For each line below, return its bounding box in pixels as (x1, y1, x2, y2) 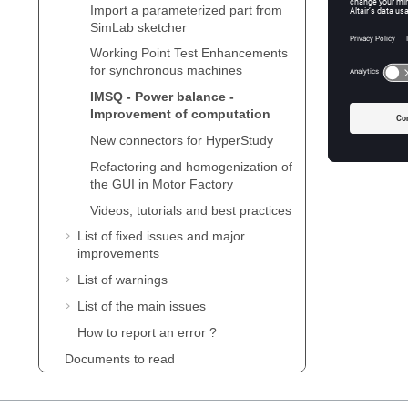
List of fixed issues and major (77, 229, 245, 244)
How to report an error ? (77, 324, 217, 340)
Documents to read (65, 351, 175, 366)
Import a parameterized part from (90, 2, 282, 17)
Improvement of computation (90, 107, 270, 122)
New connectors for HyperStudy (90, 132, 273, 148)
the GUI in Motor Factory (90, 176, 233, 191)
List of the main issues (77, 298, 206, 313)
